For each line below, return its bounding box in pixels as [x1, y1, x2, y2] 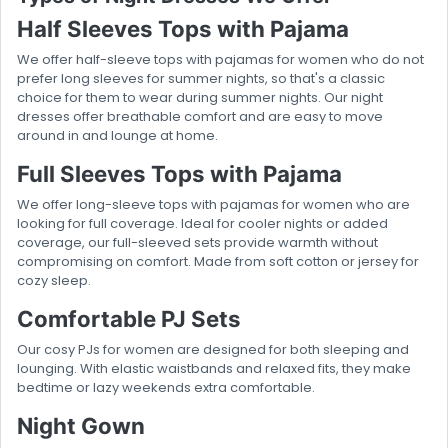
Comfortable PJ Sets [17, 305, 241, 333]
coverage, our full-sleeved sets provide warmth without [17, 233, 378, 253]
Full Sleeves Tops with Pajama [17, 160, 342, 188]
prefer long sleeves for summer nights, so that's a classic [17, 69, 385, 89]
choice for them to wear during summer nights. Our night [17, 88, 383, 108]
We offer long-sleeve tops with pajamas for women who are [17, 195, 410, 215]
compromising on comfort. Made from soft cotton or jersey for [17, 252, 419, 272]
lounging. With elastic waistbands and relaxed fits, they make [17, 359, 411, 379]
